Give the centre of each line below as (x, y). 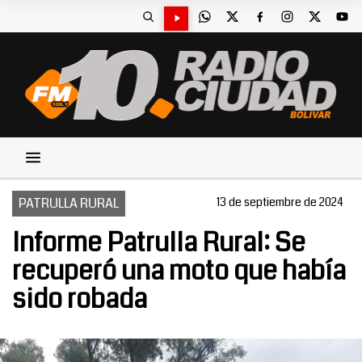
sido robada (80, 299)
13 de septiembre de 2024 (280, 202)
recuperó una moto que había (179, 271)
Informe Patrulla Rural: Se (159, 243)
